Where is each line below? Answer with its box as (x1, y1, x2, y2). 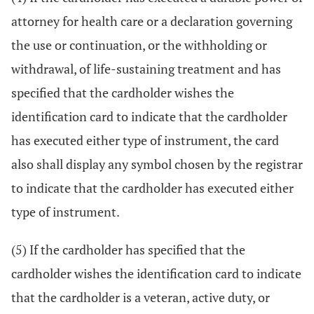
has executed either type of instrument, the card (11, 132, 279, 149)
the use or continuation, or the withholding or (11, 36, 267, 53)
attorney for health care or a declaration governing (11, 13, 292, 29)
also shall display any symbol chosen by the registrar (11, 156, 303, 172)
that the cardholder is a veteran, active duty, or (11, 289, 270, 306)
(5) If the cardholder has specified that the (11, 241, 245, 258)
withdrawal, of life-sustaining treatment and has (11, 60, 281, 77)
